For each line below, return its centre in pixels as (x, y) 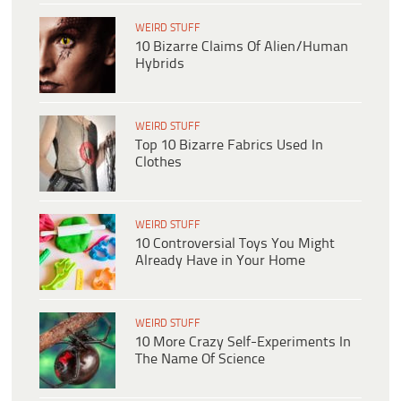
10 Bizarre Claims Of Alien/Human (242, 47)
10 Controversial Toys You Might (235, 244)
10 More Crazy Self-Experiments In (243, 343)
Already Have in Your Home (220, 261)
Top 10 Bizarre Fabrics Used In (229, 146)
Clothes (158, 163)
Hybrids (160, 64)
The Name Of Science (200, 360)
